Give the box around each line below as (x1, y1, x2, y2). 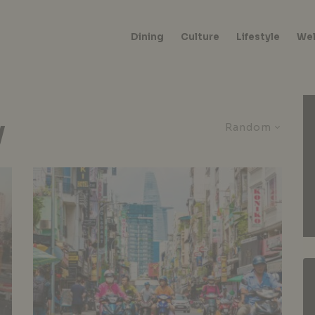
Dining (131, 31, 165, 43)
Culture (181, 31, 220, 43)
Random (225, 121, 272, 134)
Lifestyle (236, 31, 281, 43)
